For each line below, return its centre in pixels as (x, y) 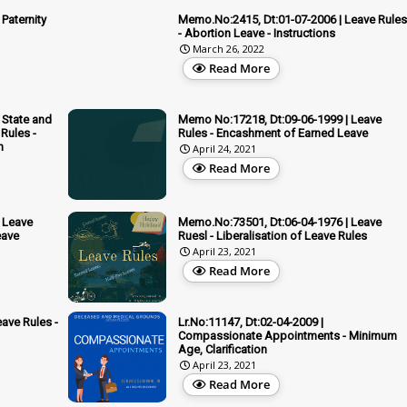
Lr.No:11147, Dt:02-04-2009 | (251, 322)
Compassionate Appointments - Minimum (288, 335)
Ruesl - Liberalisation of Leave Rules (273, 235)
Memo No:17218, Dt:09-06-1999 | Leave (280, 119)
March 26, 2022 (228, 48)
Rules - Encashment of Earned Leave (273, 133)
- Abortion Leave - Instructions (257, 33)
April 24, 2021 (224, 148)
